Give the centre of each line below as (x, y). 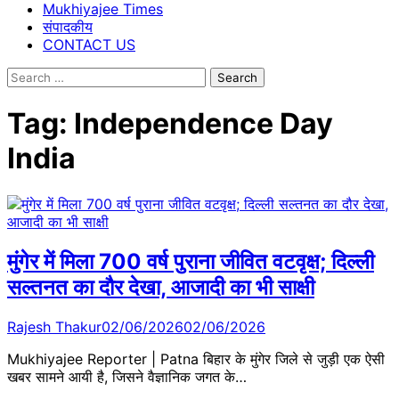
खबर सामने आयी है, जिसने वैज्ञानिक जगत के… (127, 376)
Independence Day (204, 124)
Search (29, 76)
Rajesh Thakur (54, 326)
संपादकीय (68, 27)
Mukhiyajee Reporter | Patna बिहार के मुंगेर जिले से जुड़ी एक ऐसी (196, 358)
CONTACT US (89, 45)
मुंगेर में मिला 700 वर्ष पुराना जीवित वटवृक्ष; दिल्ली (191, 261)
